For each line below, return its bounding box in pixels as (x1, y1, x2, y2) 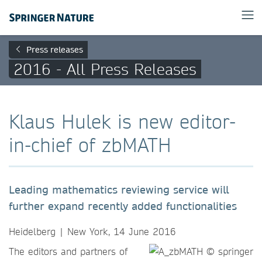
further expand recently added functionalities (9, 199, 237, 213)
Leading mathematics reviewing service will (9, 183, 229, 196)
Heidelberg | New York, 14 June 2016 (9, 225, 176, 237)
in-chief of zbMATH (9, 133, 171, 157)
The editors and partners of (9, 245, 127, 257)
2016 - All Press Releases (13, 59, 196, 78)
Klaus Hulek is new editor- (9, 109, 236, 133)
